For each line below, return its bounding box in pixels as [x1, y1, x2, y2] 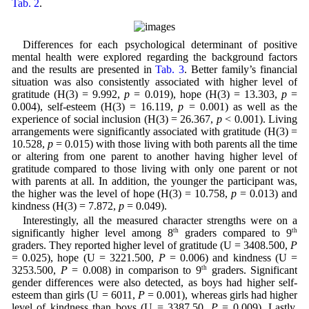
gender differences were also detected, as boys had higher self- [11, 277, 298, 289]
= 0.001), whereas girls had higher [145, 289, 298, 301]
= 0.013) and [237, 188, 298, 200]
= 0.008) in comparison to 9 [67, 264, 201, 277]
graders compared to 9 [179, 227, 292, 239]
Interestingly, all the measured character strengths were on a [22, 215, 298, 227]
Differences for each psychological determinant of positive [22, 39, 298, 51]
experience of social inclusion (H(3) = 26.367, [11, 113, 217, 126]
